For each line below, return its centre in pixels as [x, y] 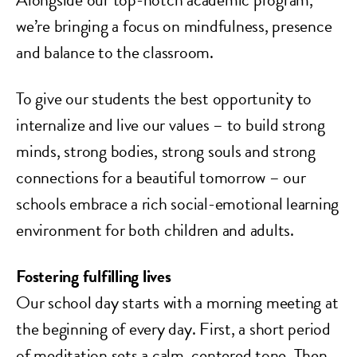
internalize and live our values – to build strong [171, 124]
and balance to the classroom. [115, 52]
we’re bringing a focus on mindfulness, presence [174, 25]
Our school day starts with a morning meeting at [177, 302]
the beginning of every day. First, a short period [173, 328]
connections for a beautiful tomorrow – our [161, 177]
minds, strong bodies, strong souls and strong [166, 151]
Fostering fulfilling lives [94, 276]
